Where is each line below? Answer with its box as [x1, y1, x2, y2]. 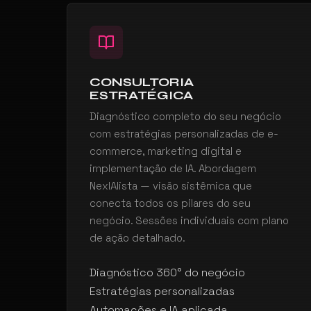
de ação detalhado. [90, 231, 185, 244]
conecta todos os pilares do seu [90, 196, 251, 210]
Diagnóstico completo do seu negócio [90, 110, 281, 123]
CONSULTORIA [90, 74, 194, 90]
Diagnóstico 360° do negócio [90, 265, 245, 280]
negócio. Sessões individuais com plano [90, 214, 289, 227]
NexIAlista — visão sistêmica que [90, 179, 252, 192]
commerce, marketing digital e [90, 144, 242, 158]
